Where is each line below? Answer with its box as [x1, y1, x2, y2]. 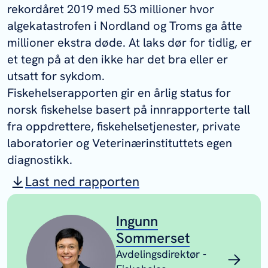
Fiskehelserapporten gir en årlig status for [7, 85, 231, 100]
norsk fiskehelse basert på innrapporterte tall [7, 102, 250, 117]
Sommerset [116, 229, 190, 247]
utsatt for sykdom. [7, 68, 105, 84]
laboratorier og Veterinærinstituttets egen [7, 135, 232, 151]
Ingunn [116, 212, 158, 230]
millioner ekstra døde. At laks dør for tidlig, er [7, 35, 252, 50]
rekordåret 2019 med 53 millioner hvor [7, 1, 214, 17]
